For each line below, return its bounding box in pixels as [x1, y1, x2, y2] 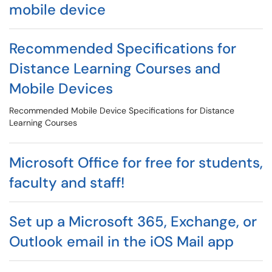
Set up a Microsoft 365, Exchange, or [9, 212, 257, 231]
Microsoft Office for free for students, [9, 153, 263, 172]
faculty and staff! [9, 173, 124, 192]
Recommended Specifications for [9, 39, 236, 58]
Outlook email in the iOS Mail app [9, 232, 234, 251]
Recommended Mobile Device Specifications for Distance [9, 105, 234, 116]
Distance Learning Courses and [9, 59, 220, 78]
